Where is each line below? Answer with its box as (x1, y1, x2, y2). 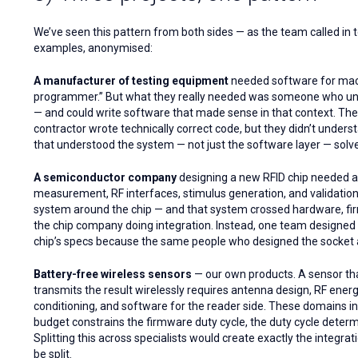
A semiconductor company (34, 171, 177, 185)
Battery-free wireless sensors (34, 268, 192, 281)
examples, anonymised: (34, 42, 153, 55)
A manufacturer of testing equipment (34, 74, 229, 88)
